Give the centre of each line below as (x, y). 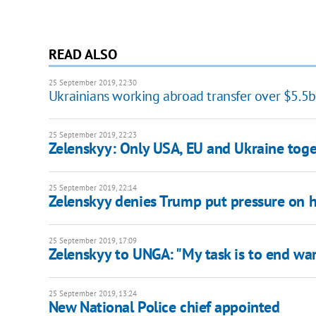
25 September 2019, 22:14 (92, 187)
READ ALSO (83, 54)
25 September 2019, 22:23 (92, 134)
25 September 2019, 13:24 (92, 293)
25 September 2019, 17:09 (92, 240)
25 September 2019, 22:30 (92, 82)
